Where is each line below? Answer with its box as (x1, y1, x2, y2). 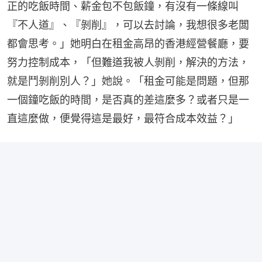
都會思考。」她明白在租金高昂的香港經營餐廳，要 (7, 37, 249, 50)
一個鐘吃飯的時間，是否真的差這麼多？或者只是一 (7, 93, 249, 106)
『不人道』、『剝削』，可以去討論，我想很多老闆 (7, 18, 249, 31)
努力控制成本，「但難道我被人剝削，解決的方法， (7, 56, 249, 68)
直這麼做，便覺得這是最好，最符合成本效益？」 (7, 112, 239, 125)
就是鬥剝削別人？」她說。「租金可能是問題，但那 (7, 74, 249, 87)
